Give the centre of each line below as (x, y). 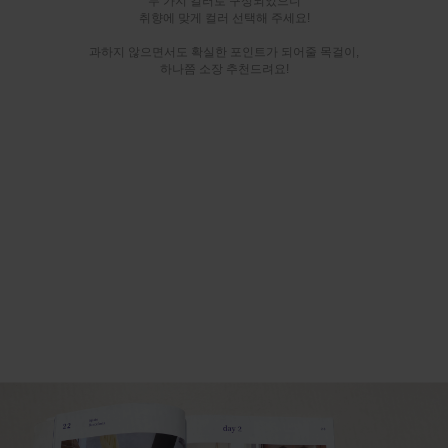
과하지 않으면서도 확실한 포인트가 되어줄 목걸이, (224, 52)
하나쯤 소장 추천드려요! (224, 69)
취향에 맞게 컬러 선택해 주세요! (224, 18)
